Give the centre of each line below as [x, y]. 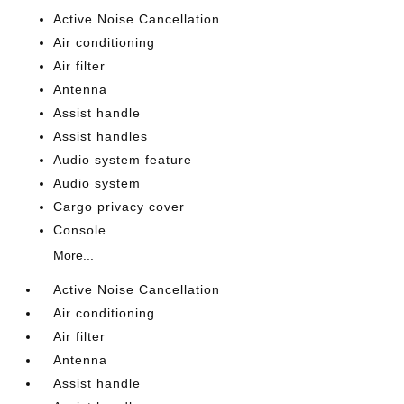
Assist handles [101, 136]
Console [80, 230]
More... [74, 255]
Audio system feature [123, 160]
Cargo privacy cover [119, 207]
